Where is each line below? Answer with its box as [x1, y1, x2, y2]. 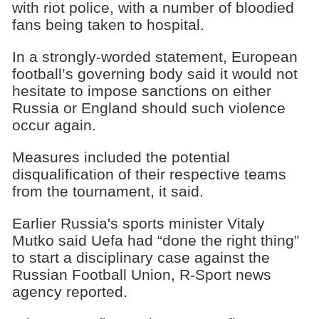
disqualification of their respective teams [11, 165, 286, 182]
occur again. [11, 117, 96, 134]
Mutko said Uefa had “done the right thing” [11, 231, 299, 249]
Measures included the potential [11, 148, 230, 165]
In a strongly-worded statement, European [11, 48, 298, 66]
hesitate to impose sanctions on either [11, 83, 271, 100]
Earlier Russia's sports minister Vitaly [11, 214, 265, 231]
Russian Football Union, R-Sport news [11, 266, 271, 283]
